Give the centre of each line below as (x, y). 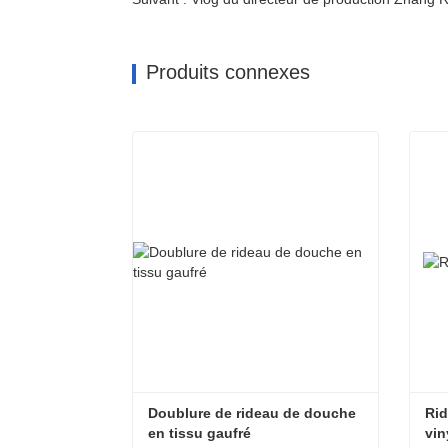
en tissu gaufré (199, 433)
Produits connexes (228, 72)
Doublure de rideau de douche (252, 413)
